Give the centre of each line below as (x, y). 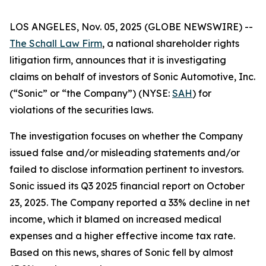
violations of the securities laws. (81, 110)
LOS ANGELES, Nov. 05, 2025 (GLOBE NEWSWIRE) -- (131, 27)
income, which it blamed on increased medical (115, 219)
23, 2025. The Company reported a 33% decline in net (130, 202)
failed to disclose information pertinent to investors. (126, 169)
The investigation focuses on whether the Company (126, 136)
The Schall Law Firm (56, 43)
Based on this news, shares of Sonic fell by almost (121, 252)
